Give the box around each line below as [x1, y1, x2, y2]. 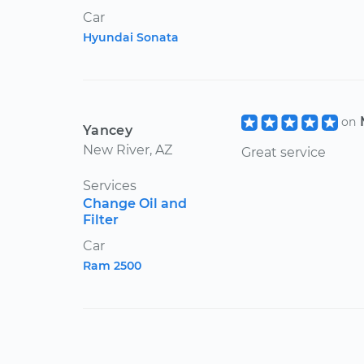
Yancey [83, 123, 132, 138]
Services [83, 178, 136, 193]
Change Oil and [83, 196, 187, 211]
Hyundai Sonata [83, 30, 179, 45]
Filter [83, 212, 119, 227]
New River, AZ [83, 142, 172, 158]
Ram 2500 [83, 258, 141, 273]
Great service [241, 145, 326, 161]
